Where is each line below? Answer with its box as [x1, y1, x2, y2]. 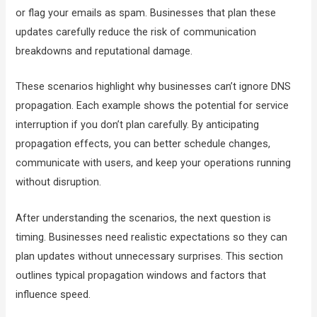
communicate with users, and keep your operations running [16, 156, 292, 170]
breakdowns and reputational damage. [16, 45, 193, 58]
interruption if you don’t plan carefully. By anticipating [16, 118, 260, 132]
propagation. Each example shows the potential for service [16, 99, 289, 113]
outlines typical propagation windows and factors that [16, 268, 267, 282]
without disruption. [16, 175, 102, 189]
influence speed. [16, 287, 91, 301]
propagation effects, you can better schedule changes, [16, 137, 271, 151]
